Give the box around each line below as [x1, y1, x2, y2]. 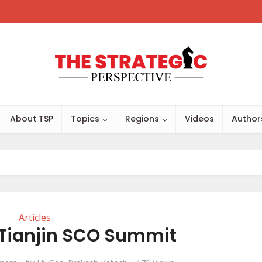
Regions [125, 113, 159, 125]
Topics [71, 113, 99, 125]
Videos [185, 113, 214, 125]
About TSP [10, 113, 53, 125]
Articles [18, 211, 51, 224]
